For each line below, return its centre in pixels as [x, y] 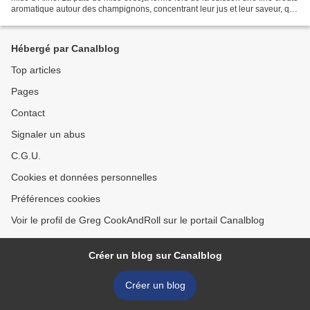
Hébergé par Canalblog [65, 49]
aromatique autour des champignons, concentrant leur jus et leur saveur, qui [154, 9]
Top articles [36, 70]
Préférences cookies [56, 199]
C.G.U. [26, 156]
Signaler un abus [48, 135]
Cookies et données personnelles [84, 177]
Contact [28, 113]
